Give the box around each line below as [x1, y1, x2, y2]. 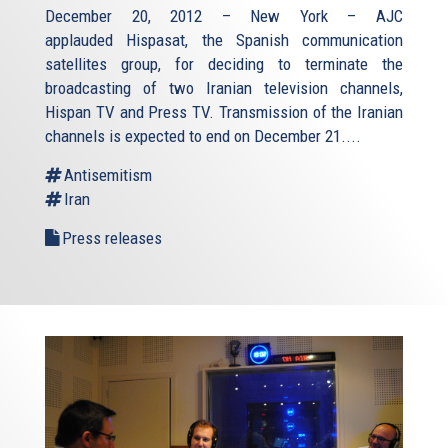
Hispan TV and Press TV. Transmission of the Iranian [45, 102, 403, 123]
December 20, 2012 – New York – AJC [45, 6, 403, 27]
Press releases [62, 228, 162, 249]
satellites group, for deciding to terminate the [45, 54, 403, 75]
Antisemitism [64, 165, 152, 186]
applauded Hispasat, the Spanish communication [45, 30, 403, 51]
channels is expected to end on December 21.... [45, 126, 361, 147]
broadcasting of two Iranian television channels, [45, 78, 403, 99]
